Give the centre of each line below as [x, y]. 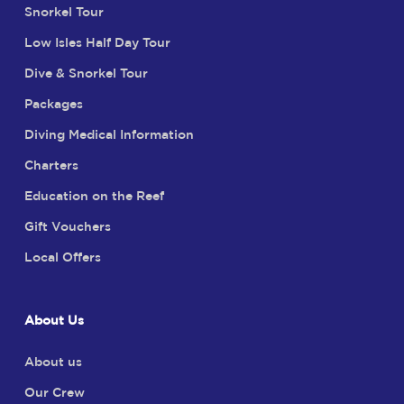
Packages [53, 105]
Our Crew [54, 394]
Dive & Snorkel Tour [86, 74]
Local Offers [62, 258]
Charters [51, 166]
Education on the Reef [94, 197]
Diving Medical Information [109, 136]
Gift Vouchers [67, 228]
